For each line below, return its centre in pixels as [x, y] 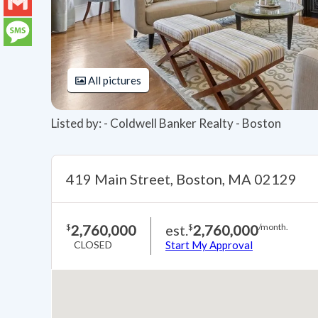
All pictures [114, 81]
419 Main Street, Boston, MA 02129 [181, 179]
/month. [273, 227]
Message [28, 60]
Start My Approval [209, 245]
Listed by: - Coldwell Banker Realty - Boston [166, 124]
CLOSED [93, 245]
